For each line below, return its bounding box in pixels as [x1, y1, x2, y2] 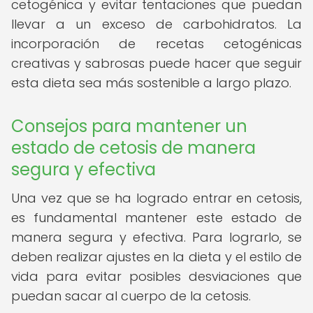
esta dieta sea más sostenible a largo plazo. [11, 74, 291, 92]
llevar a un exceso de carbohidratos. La [11, 15, 302, 33]
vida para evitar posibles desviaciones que [11, 268, 302, 285]
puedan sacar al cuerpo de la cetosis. [11, 287, 251, 305]
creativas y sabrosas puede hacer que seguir [11, 54, 302, 72]
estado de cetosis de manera [11, 136, 256, 159]
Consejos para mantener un [11, 115, 247, 138]
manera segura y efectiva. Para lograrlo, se [11, 228, 302, 246]
